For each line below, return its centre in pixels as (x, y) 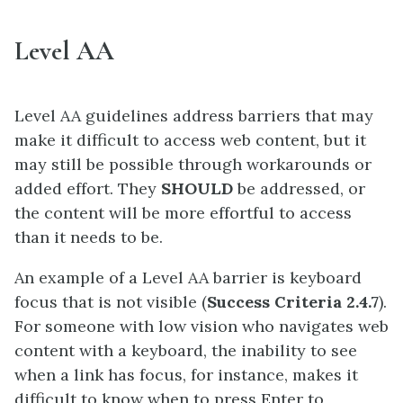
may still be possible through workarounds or (193, 164)
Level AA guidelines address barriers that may (194, 115)
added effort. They (88, 188)
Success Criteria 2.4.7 (293, 301)
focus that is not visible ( (111, 301)
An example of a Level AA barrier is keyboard (188, 277)
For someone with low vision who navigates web (201, 326)
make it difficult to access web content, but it (190, 139)
